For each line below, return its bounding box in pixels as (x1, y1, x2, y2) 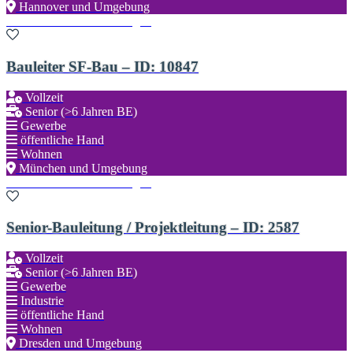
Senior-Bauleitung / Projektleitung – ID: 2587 (6, 219, 299, 236)
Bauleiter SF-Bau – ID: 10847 (6, 58, 199, 75)
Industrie (20, 294, 64, 308)
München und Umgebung (19, 161, 147, 175)
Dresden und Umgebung (19, 336, 142, 351)
